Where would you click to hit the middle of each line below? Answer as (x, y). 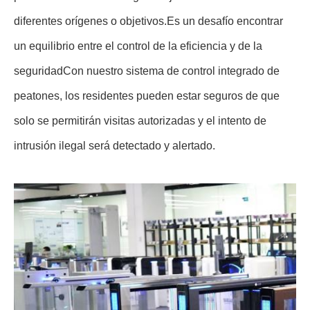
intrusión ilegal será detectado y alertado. (115, 146)
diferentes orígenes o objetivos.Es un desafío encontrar (148, 21)
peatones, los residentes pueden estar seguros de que (147, 96)
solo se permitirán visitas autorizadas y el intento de (140, 121)
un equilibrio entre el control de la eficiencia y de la (138, 46)
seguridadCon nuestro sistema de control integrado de (147, 71)
